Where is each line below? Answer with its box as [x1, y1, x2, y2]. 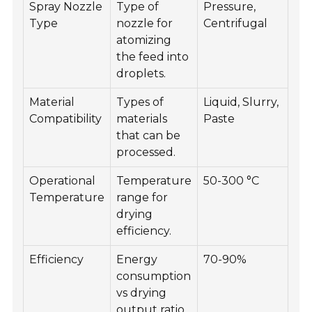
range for [116, 191, 169, 205]
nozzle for [116, 17, 173, 31]
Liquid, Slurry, [203, 95, 279, 109]
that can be [116, 129, 181, 143]
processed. [116, 146, 176, 159]
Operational [29, 174, 96, 188]
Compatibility [29, 112, 102, 126]
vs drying [116, 286, 167, 300]
